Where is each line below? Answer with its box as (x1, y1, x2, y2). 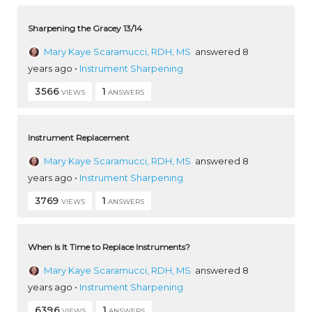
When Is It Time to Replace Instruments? (28, 241, 190, 252)
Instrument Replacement (28, 132, 130, 143)
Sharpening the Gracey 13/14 (28, 22, 142, 33)
